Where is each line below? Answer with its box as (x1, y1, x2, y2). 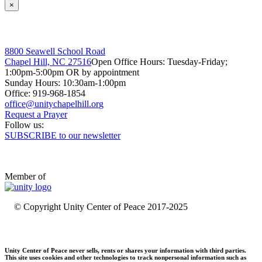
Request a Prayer (5, 109, 67, 119)
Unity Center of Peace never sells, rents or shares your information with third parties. (5, 246, 246, 254)
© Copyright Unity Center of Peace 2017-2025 (14, 201, 188, 212)
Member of (5, 171, 46, 181)
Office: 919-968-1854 (5, 88, 85, 98)
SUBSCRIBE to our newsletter (5, 130, 120, 140)
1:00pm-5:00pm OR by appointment (5, 67, 139, 77)
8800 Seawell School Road (5, 46, 105, 56)
